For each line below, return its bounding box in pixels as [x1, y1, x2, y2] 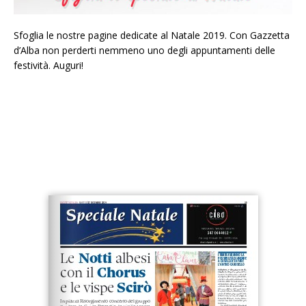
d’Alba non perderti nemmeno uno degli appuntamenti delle [14, 44, 275, 57]
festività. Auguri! [14, 59, 83, 72]
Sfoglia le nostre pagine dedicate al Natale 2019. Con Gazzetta [14, 29, 290, 42]
